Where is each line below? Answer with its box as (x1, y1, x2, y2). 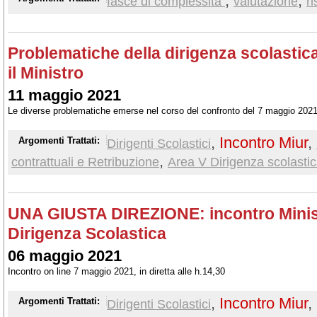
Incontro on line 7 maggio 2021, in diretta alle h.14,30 (8, 266, 225, 277)
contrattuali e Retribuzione (11, 154, 159, 169)
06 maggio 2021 (8, 247, 122, 265)
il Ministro (8, 64, 83, 82)
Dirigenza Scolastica (8, 224, 166, 243)
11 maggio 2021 (8, 86, 121, 104)
